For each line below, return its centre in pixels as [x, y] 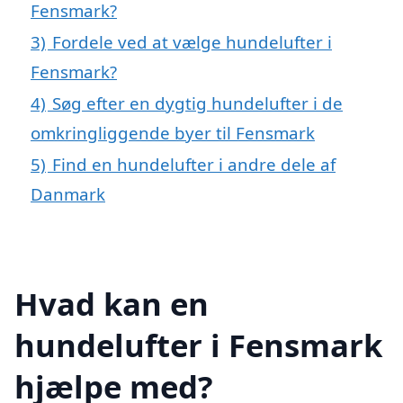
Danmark [68, 194]
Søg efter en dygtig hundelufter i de [197, 103]
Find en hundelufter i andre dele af [194, 165]
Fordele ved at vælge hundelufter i [192, 42]
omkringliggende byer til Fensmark [173, 133]
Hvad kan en [112, 303]
